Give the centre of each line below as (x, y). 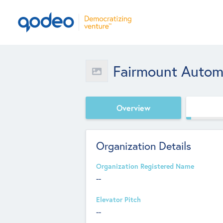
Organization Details (144, 146)
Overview (133, 108)
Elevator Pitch (118, 200)
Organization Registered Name (145, 166)
